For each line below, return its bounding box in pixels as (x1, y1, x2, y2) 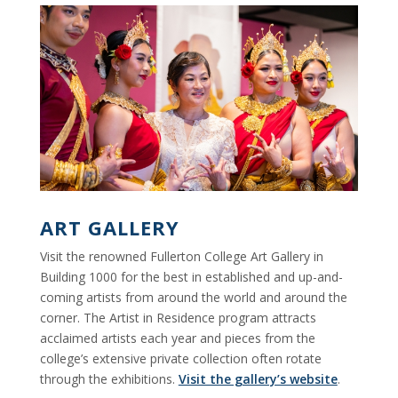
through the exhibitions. (39, 370, 179, 388)
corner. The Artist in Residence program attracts (39, 309, 316, 327)
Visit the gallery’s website (178, 370, 338, 388)
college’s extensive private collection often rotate (39, 350, 322, 368)
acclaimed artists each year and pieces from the (39, 330, 315, 347)
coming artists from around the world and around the (39, 289, 347, 306)
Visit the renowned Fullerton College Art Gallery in (39, 248, 323, 266)
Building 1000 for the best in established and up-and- (39, 268, 343, 286)
